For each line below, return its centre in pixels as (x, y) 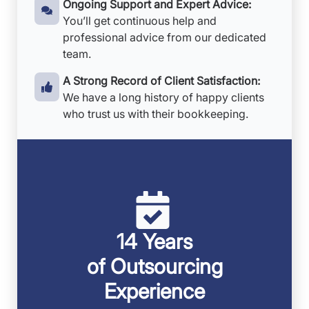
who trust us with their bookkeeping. (156, 114)
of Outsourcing (154, 266)
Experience (154, 291)
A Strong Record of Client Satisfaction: (161, 81)
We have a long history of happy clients (163, 97)
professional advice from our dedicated (165, 37)
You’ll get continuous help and (140, 21)
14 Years (154, 241)
